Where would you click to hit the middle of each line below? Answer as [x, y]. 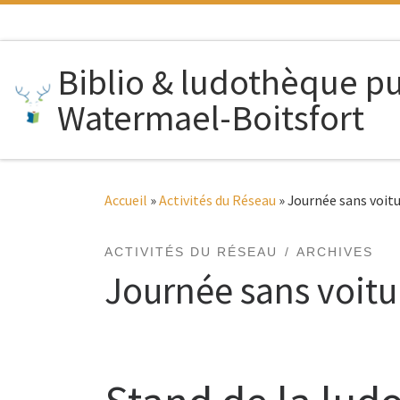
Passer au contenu [82, 27]
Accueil [126, 200]
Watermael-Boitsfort [211, 117]
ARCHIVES [334, 252]
